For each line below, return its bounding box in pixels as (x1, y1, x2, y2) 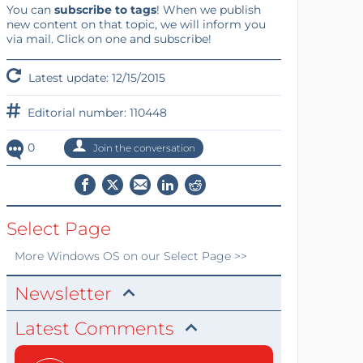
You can (6, 2, 54, 17)
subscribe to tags (53, 2, 156, 17)
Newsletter (14, 283, 112, 305)
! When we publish (156, 2, 261, 17)
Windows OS (46, 249, 120, 263)
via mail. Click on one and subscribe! (6, 32, 211, 46)
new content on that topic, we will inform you (6, 17, 266, 32)
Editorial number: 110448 (23, 105, 167, 120)
